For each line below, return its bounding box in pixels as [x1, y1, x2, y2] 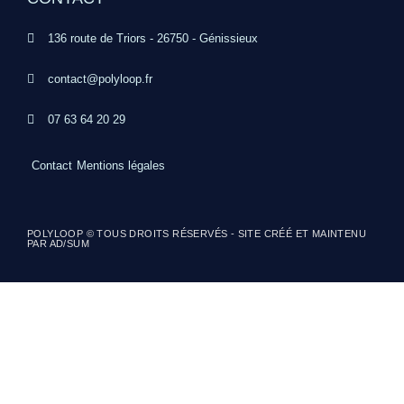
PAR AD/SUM [27, 238, 90, 250]
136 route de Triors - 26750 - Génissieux [47, 32, 258, 46]
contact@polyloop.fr [47, 72, 152, 87]
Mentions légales [77, 159, 165, 173]
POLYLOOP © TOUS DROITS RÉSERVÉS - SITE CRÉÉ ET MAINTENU [27, 228, 366, 240]
